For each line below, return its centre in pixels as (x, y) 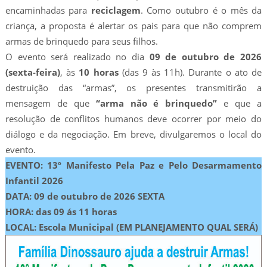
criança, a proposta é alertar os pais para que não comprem (133, 26)
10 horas (99, 72)
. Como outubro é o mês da (201, 10)
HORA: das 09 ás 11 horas (61, 212)
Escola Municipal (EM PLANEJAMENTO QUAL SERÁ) (148, 227)
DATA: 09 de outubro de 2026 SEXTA (85, 196)
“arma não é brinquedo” (156, 103)
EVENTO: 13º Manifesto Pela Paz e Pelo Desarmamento (133, 165)
